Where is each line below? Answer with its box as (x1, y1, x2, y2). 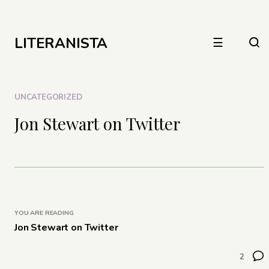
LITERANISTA (14, 34, 108, 53)
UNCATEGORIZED (14, 92, 82, 103)
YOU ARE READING (14, 208, 74, 217)
